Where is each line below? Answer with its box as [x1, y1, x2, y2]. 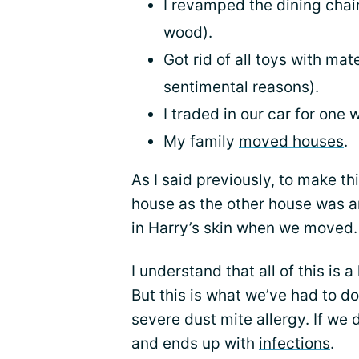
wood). [163, 23, 212, 42]
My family [163, 132, 239, 151]
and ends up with [131, 334, 259, 353]
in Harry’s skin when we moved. [131, 219, 357, 238]
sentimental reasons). [163, 78, 319, 97]
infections [259, 334, 330, 353]
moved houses [239, 132, 344, 151]
